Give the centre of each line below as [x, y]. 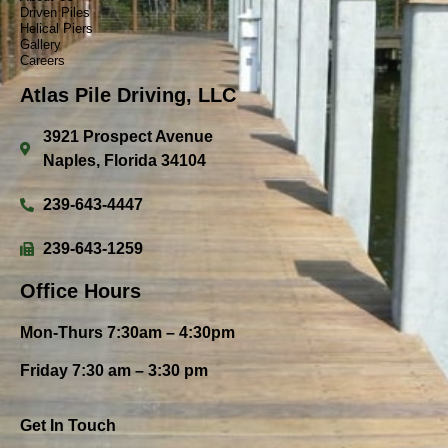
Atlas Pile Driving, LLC [128, 94]
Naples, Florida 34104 [124, 160]
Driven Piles [55, 12]
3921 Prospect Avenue [127, 136]
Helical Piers [56, 28]
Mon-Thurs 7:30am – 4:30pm [127, 332]
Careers [42, 60]
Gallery [40, 44]
